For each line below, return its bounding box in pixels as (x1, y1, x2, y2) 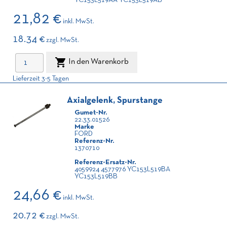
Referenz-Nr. (74, 138, 114, 144)
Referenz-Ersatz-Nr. (74, 159, 136, 166)
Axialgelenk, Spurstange (67, 96, 163, 105)
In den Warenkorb (68, 58, 129, 66)
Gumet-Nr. (74, 109, 107, 116)
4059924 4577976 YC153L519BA (74, 166, 170, 173)
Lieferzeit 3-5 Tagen (13, 75, 69, 82)
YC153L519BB (74, 173, 118, 180)
